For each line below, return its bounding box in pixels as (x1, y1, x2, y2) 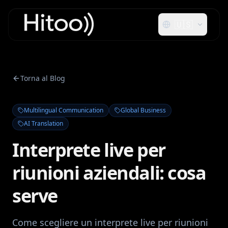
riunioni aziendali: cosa (12, 160, 206, 185)
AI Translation (24, 119, 63, 128)
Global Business (121, 106, 166, 115)
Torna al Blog (20, 73, 65, 83)
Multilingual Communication (24, 106, 103, 115)
